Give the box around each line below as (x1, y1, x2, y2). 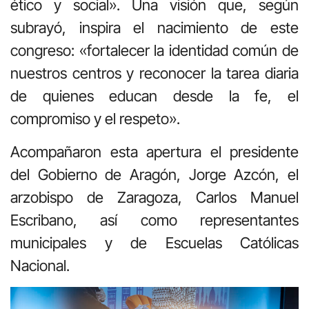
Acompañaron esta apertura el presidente (10, 142, 299, 161)
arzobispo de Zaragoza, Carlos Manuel (10, 188, 299, 206)
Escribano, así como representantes (10, 210, 299, 229)
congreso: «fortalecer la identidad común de (10, 41, 299, 60)
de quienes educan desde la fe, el (10, 87, 299, 106)
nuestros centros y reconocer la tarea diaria (10, 64, 299, 83)
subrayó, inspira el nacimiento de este (10, 19, 299, 37)
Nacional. (10, 256, 70, 275)
